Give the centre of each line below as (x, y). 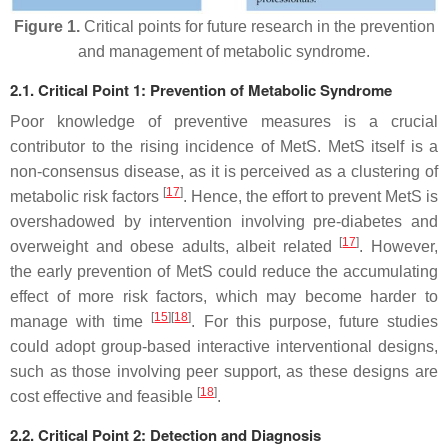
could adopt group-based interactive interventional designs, (224, 346)
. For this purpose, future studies (314, 321)
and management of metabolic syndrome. (224, 51)
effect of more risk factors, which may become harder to (224, 296)
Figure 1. (46, 26)
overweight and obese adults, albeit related (175, 246)
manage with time (81, 321)
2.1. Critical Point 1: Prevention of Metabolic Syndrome (201, 89)
